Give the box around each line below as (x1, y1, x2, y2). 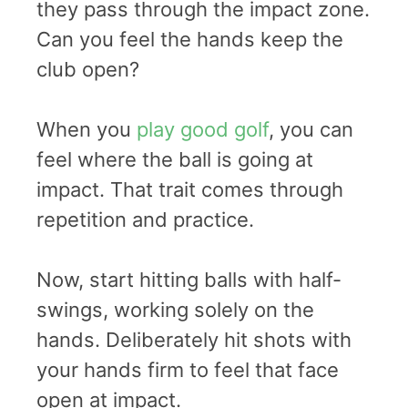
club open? (36, 56, 139, 81)
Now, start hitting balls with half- (36, 267, 342, 291)
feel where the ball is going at (36, 147, 313, 171)
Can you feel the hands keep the (36, 26, 343, 51)
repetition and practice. (36, 207, 254, 231)
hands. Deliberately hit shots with (36, 327, 352, 352)
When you (36, 117, 137, 141)
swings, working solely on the (36, 297, 314, 321)
